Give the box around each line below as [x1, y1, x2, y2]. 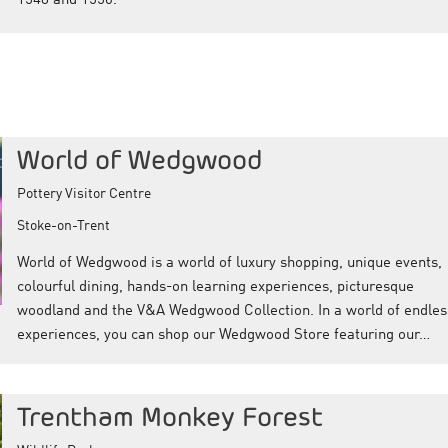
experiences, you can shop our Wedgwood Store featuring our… [16, 328, 430, 344]
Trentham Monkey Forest [16, 400, 323, 434]
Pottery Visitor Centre [16, 187, 151, 202]
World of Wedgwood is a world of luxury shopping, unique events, [16, 256, 442, 272]
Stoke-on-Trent [16, 219, 110, 234]
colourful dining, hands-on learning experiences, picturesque [16, 280, 414, 296]
